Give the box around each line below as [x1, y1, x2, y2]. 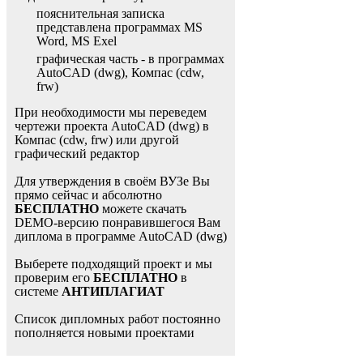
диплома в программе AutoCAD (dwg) [15, 229, 227, 244]
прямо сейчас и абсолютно [15, 188, 162, 203]
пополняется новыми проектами [15, 326, 194, 340]
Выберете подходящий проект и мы [15, 257, 212, 271]
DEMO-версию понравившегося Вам [15, 216, 220, 230]
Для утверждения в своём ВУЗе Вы [15, 174, 210, 189]
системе [15, 284, 62, 299]
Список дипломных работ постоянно [15, 312, 220, 327]
